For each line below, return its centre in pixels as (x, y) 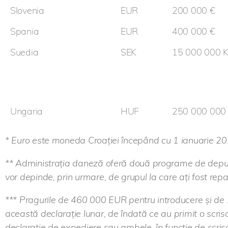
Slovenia (27, 11)
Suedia (24, 52)
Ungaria (27, 111)
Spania (25, 32)
